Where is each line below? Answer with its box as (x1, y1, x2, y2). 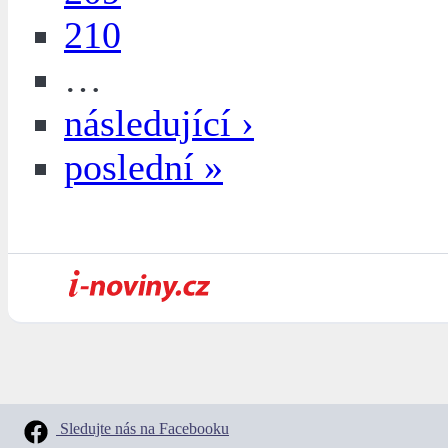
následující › (64, 102, 254, 145)
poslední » (64, 146, 223, 189)
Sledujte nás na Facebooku (56, 420, 229, 438)
